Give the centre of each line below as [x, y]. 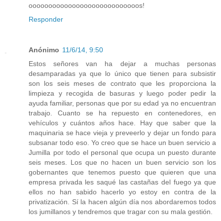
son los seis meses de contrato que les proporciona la [122, 83]
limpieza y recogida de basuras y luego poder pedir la [122, 93]
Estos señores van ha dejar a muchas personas [122, 63]
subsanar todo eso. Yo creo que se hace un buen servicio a [122, 142]
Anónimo [44, 50]
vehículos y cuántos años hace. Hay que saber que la [122, 123]
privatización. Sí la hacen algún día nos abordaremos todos [122, 202]
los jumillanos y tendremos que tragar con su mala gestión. [121, 211]
